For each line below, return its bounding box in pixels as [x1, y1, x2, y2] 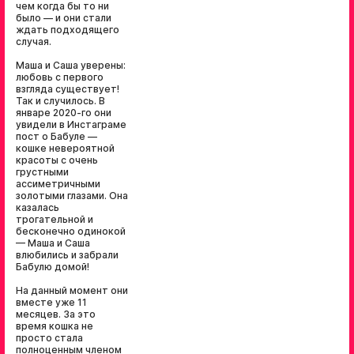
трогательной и [16, 213, 93, 225]
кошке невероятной [16, 142, 115, 154]
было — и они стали [16, 12, 111, 24]
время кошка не [16, 320, 93, 332]
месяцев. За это [16, 308, 96, 320]
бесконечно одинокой [16, 225, 126, 237]
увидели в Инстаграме [16, 119, 126, 130]
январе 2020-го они [16, 107, 111, 119]
